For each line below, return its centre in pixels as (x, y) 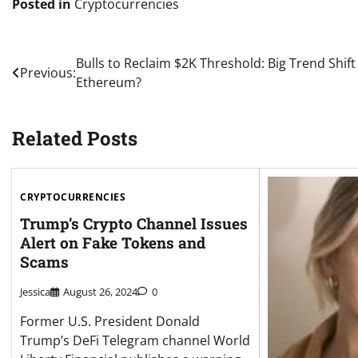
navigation (61, 95)
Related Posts (75, 138)
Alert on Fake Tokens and (113, 243)
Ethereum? (109, 82)
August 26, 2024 (100, 292)
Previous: (48, 72)
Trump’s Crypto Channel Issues (134, 224)
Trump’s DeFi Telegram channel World (135, 341)
